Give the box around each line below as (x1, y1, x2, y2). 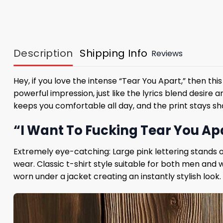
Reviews (151, 47, 183, 59)
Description (13, 46, 73, 61)
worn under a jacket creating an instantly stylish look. (13, 170, 221, 182)
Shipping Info (80, 46, 148, 61)
